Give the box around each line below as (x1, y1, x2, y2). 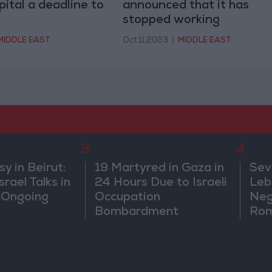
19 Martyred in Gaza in (95, 163, 225, 175)
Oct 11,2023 (122, 36, 168, 45)
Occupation (95, 192, 161, 205)
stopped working (122, 15, 220, 27)
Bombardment (95, 206, 179, 219)
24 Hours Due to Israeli (95, 177, 228, 190)
